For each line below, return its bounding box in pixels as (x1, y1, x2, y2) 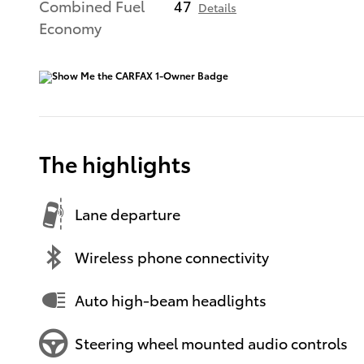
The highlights (39, 146, 191, 179)
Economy (39, 16, 102, 37)
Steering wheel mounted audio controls (75, 332, 348, 353)
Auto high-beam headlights (75, 289, 266, 310)
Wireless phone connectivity (75, 246, 269, 267)
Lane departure (75, 203, 180, 224)
